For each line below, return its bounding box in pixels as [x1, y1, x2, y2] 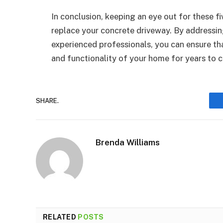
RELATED [43, 213, 78, 222]
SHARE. [36, 97, 59, 105]
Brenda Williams [96, 137, 160, 148]
